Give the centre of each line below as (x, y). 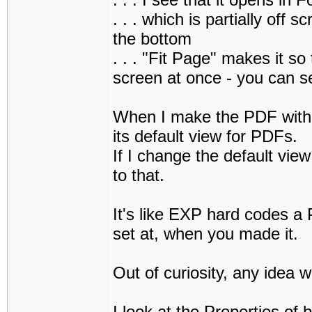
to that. (139, 175)
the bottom (152, 39)
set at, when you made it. (205, 234)
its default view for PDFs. (205, 136)
